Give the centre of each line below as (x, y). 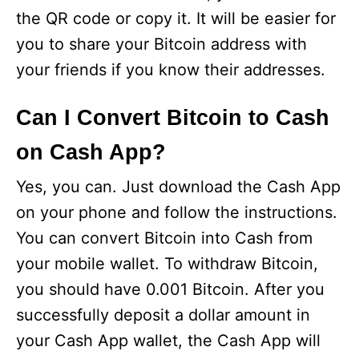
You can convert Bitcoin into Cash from (164, 238)
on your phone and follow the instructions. (177, 212)
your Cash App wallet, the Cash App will (168, 341)
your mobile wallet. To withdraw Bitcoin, (167, 264)
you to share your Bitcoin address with (161, 44)
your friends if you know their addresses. (171, 70)
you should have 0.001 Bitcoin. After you (170, 289)
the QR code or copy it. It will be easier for (176, 18)
